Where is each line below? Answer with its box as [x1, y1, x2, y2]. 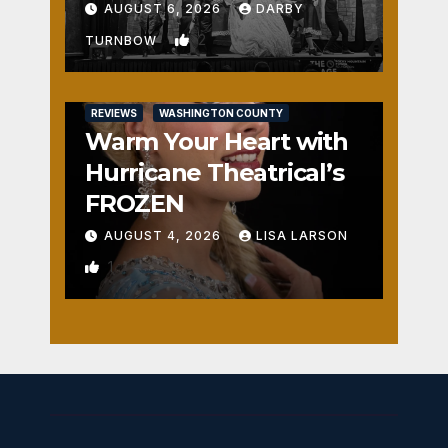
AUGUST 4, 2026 [104, 227, 225, 243]
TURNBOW [85, 32, 161, 48]
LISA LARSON [256, 227, 348, 243]
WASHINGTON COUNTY [159, 106, 283, 119]
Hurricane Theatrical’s [85, 157, 344, 187]
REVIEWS [91, 106, 137, 119]
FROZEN [85, 188, 184, 218]
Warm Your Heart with [85, 126, 348, 156]
